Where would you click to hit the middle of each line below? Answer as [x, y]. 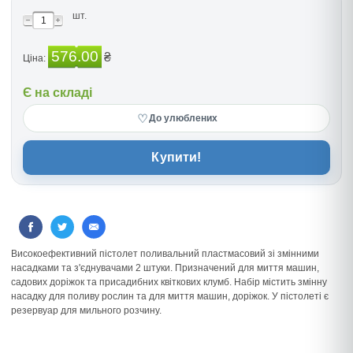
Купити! [176, 157]
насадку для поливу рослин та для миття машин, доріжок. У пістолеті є [170, 296]
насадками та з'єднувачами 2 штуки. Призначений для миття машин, [165, 268]
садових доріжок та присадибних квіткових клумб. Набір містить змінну [169, 282]
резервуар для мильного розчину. [86, 310]
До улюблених [183, 118]
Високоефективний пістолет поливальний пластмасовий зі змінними [165, 254]
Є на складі [58, 93]
